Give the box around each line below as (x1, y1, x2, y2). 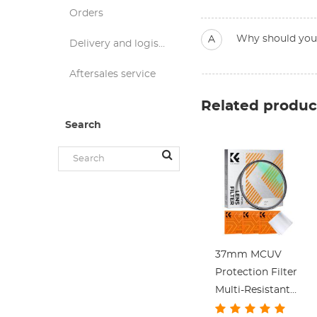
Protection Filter (214, 267, 297, 277)
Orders (69, 8, 104, 18)
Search (65, 120, 102, 130)
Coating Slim (214, 303, 280, 313)
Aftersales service (69, 69, 156, 79)
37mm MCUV (214, 250, 282, 260)
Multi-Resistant (214, 285, 290, 295)
